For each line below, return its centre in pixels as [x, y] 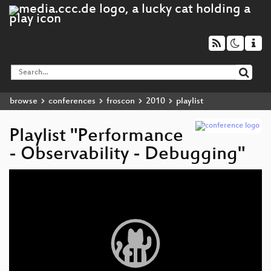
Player [19, 183]
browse [24, 101]
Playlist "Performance [96, 137]
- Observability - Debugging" [127, 155]
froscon [121, 101]
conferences [72, 101]
